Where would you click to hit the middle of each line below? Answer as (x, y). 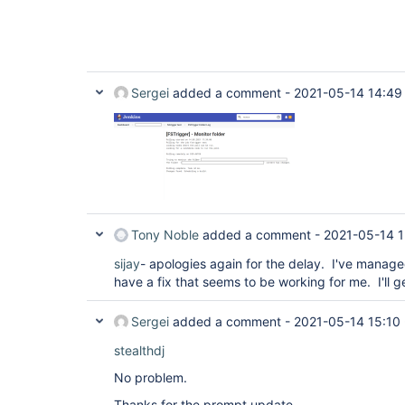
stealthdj (139, 350)
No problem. (151, 377)
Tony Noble (165, 235)
